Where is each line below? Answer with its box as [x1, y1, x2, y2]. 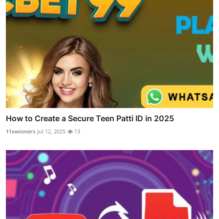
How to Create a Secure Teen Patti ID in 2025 [6, 113, 174, 123]
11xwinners [6, 127, 35, 135]
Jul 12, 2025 [37, 127, 66, 135]
